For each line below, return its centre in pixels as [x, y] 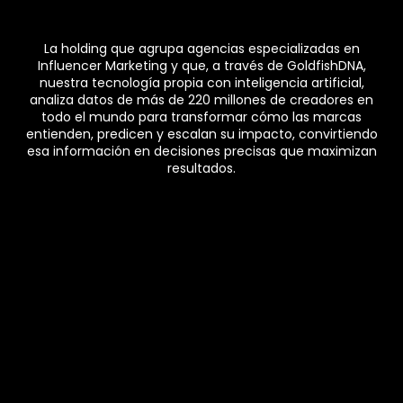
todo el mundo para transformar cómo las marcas [201, 117]
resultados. [201, 169]
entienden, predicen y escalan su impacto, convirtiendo [201, 134]
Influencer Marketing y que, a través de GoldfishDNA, [201, 66]
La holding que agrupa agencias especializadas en [201, 49]
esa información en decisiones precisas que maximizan [201, 152]
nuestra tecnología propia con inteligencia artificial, [201, 83]
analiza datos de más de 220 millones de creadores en [201, 100]
